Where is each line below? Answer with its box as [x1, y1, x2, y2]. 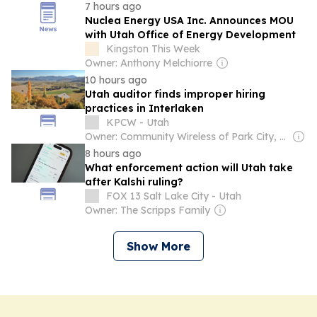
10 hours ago [85, 74, 147, 86]
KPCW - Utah [106, 116, 169, 129]
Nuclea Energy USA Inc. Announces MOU [85, 14, 294, 27]
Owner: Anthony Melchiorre [85, 57, 212, 69]
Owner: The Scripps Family [85, 204, 210, 217]
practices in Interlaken [85, 102, 204, 115]
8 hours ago [85, 147, 142, 160]
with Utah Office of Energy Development [85, 28, 296, 41]
